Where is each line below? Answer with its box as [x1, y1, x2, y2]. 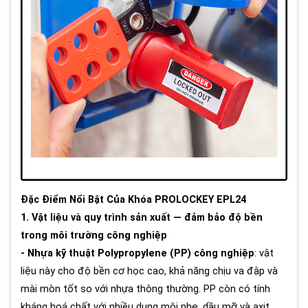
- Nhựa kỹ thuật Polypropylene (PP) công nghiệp [21, 247, 254, 259]
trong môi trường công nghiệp [21, 229, 167, 241]
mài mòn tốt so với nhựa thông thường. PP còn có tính [21, 283, 270, 295]
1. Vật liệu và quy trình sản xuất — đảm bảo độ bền [21, 211, 263, 223]
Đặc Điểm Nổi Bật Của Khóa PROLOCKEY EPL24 [21, 193, 246, 206]
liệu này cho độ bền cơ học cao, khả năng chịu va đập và [21, 265, 278, 277]
